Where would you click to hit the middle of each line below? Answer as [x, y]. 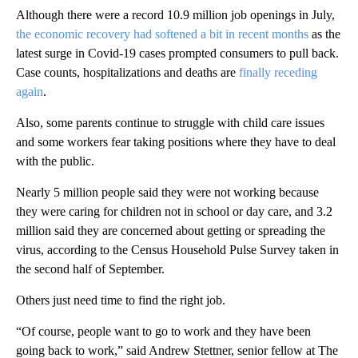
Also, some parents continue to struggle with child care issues [170, 122]
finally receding [278, 72]
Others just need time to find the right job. [121, 300]
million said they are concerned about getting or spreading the [171, 230]
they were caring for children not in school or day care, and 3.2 [174, 211]
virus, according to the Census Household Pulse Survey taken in [177, 249]
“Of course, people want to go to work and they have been [163, 331]
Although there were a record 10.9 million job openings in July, [175, 14]
